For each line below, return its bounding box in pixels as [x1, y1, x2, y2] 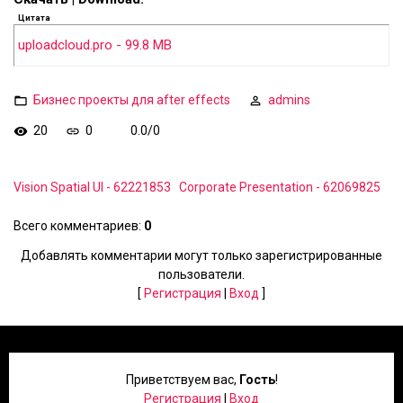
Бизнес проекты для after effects [33, 92, 230, 107]
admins [268, 92, 310, 107]
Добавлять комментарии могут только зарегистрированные [21, 248, 382, 263]
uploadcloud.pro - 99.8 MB [18, 37, 172, 54]
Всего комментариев [13, 219, 139, 233]
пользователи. [158, 267, 245, 282]
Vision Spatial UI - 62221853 [13, 180, 171, 194]
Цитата [18, 13, 50, 23]
